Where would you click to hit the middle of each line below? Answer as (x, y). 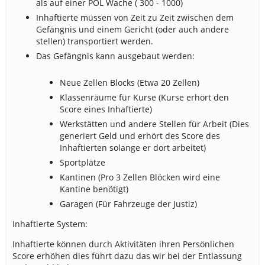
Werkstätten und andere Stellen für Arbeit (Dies (154, 124)
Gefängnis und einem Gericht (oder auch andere (132, 29)
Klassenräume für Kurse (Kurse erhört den (144, 97)
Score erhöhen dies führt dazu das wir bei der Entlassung (127, 256)
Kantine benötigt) (94, 189)
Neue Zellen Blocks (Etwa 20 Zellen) (130, 83)
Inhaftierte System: (50, 224)
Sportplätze (83, 162)
